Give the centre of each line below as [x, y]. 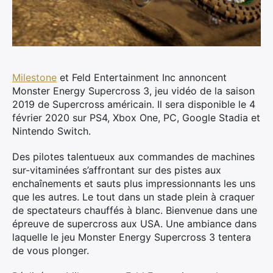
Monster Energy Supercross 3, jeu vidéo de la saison [133, 91]
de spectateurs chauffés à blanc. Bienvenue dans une [135, 210]
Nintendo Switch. [51, 131]
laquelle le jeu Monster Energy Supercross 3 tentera [132, 237]
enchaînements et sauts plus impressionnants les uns [134, 183]
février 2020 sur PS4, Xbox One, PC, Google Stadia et [136, 118]
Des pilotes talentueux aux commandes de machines [133, 157]
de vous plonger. [51, 250]
